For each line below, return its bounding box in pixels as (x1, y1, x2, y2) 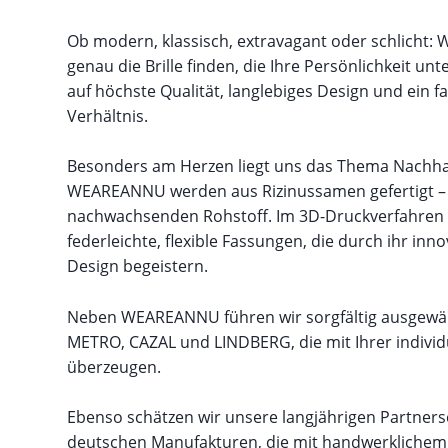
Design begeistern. (67, 255, 209, 278)
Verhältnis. (67, 104, 149, 127)
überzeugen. (67, 355, 162, 378)
